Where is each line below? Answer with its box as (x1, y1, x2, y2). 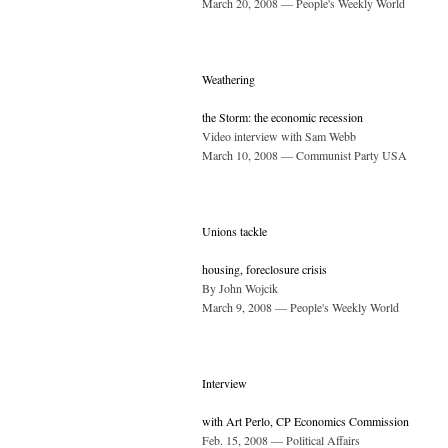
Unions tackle (202, 223, 267, 240)
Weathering (202, 71, 255, 88)
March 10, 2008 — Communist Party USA (202, 147, 407, 164)
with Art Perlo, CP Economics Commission (202, 413, 409, 430)
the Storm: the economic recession (202, 109, 363, 126)
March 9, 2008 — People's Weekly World (202, 299, 399, 316)
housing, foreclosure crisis (202, 261, 327, 278)
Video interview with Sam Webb (202, 128, 356, 145)
